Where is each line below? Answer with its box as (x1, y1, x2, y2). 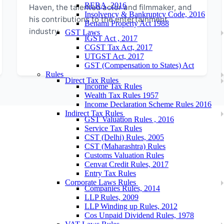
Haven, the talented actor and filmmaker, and (29, 2, 191, 12)
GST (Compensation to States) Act (84, 61, 194, 69)
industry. (29, 26, 60, 36)
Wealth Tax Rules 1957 (84, 91, 158, 99)
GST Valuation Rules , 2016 (84, 115, 174, 123)
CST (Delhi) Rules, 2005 (84, 133, 164, 141)
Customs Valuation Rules (84, 151, 164, 159)
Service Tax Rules (84, 124, 142, 132)
